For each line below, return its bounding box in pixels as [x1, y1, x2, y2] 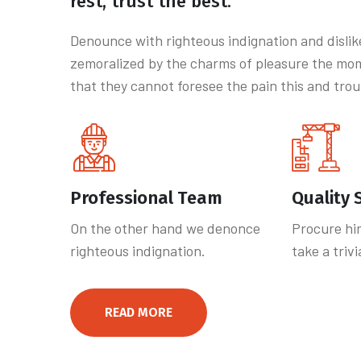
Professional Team [70, 187, 222, 209]
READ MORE [105, 305, 172, 320]
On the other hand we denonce [70, 219, 260, 237]
